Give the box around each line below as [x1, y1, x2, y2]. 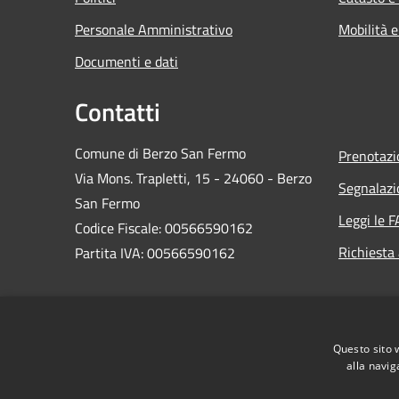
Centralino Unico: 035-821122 [75, 330, 260, 353]
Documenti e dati [75, 50, 178, 72]
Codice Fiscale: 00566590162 [75, 216, 256, 239]
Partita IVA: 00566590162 [75, 241, 235, 264]
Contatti [75, 92, 160, 131]
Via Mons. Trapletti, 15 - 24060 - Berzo [75, 167, 312, 189]
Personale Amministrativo [75, 18, 232, 40]
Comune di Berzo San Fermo [75, 142, 246, 164]
